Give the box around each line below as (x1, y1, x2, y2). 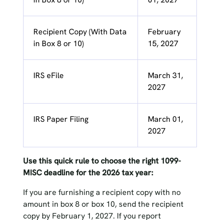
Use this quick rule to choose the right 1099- (23, 156, 181, 166)
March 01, (147, 114, 183, 125)
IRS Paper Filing (33, 114, 88, 125)
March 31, (147, 70, 183, 81)
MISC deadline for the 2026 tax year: (23, 167, 153, 178)
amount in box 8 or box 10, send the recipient (23, 199, 184, 210)
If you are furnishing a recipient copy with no (23, 187, 181, 198)
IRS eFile (33, 70, 64, 81)
